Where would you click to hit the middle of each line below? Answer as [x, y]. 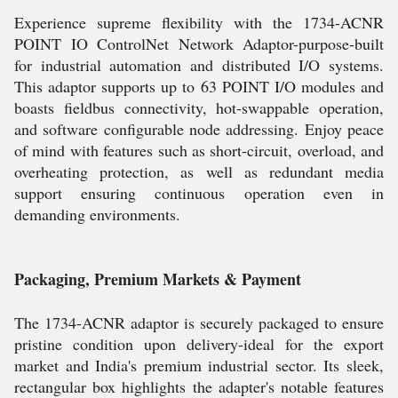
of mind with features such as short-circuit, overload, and [199, 150]
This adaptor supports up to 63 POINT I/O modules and [199, 86]
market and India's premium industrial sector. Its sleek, [199, 365]
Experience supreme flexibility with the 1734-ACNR [199, 22]
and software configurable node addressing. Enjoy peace [199, 129]
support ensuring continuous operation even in [199, 193]
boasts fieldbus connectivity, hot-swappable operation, [199, 107]
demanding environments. [97, 214]
